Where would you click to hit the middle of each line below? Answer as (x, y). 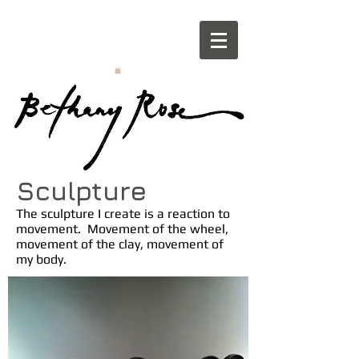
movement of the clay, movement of (120, 244)
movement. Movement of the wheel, (122, 228)
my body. (41, 259)
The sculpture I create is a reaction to (123, 213)
